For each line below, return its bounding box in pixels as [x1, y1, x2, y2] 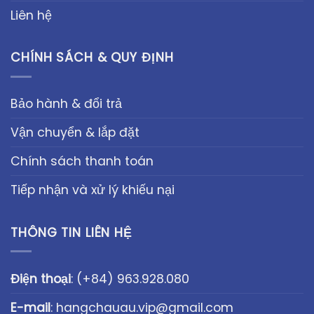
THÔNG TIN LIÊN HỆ [11, 224, 132, 241]
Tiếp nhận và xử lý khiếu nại [11, 182, 175, 199]
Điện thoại [11, 271, 71, 287]
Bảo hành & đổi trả [11, 95, 122, 113]
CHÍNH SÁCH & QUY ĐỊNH [11, 49, 174, 67]
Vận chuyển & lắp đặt [11, 124, 139, 142]
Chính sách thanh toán [11, 153, 153, 170]
